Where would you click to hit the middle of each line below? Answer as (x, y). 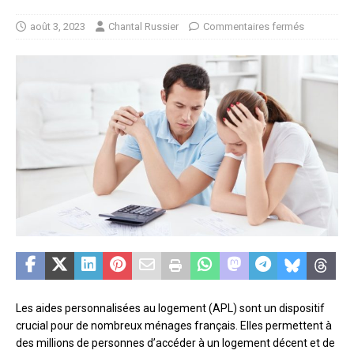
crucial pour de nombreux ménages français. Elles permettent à (174, 326)
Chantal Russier (143, 26)
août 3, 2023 (58, 26)
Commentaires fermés (254, 26)
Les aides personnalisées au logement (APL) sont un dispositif (170, 309)
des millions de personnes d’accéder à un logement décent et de (175, 343)
